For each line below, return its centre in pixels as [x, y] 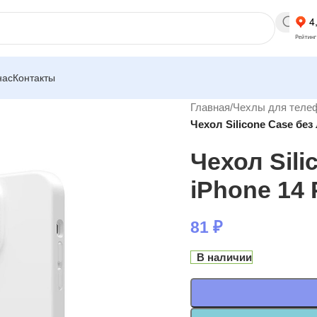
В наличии [225, 257]
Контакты [34, 77]
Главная [210, 107]
